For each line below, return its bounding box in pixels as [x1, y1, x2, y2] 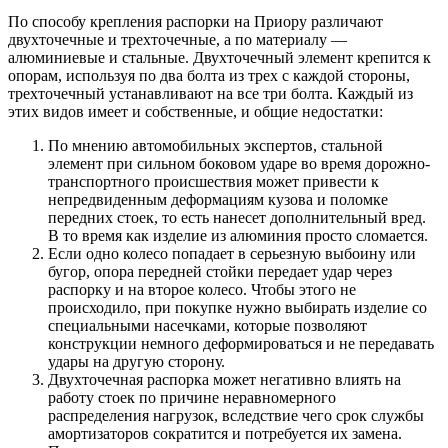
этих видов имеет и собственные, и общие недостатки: [8, 103, 383, 121]
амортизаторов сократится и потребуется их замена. [48, 425, 402, 443]
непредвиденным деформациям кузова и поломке [48, 191, 388, 209]
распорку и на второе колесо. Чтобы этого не [48, 281, 356, 299]
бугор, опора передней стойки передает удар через [48, 263, 392, 281]
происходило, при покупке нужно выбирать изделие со [48, 299, 427, 317]
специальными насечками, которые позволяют [48, 317, 367, 335]
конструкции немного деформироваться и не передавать [48, 335, 434, 353]
